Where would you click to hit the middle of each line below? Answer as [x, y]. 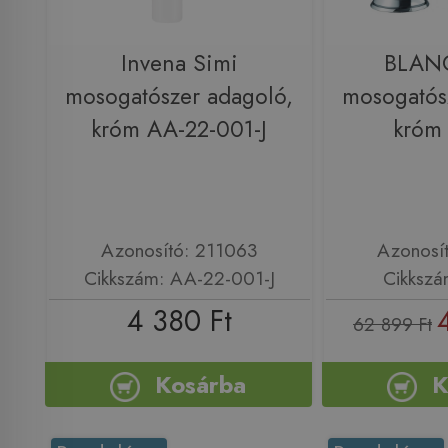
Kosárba [201, 384]
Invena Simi [179, 63]
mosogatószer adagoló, [179, 96]
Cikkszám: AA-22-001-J [179, 278]
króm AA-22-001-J [179, 129]
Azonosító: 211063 [179, 250]
